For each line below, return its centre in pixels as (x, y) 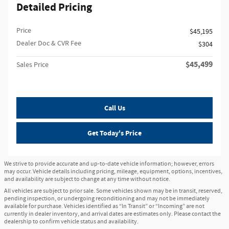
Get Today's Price (114, 133)
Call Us (114, 108)
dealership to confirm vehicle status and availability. (71, 221)
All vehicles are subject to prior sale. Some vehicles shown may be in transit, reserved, (113, 191)
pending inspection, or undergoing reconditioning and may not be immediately (107, 198)
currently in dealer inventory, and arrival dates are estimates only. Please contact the (112, 214)
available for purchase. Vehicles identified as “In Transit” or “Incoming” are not (104, 206)
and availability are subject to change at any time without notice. (87, 179)
